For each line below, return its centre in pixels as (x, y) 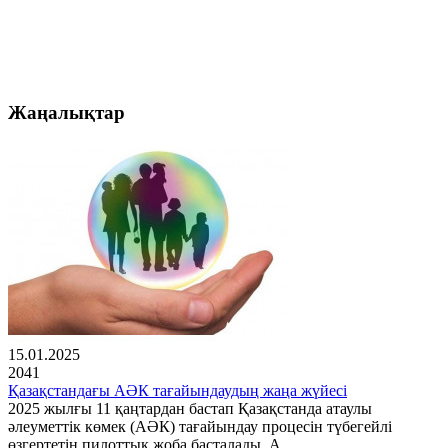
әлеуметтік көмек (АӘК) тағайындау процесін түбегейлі (200, 427)
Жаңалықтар (66, 112)
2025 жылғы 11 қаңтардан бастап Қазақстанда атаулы (190, 409)
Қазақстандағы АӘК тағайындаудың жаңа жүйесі (177, 391)
